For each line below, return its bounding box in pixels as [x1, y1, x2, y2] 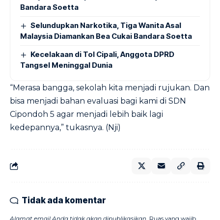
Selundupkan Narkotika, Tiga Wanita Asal [30, 21, 182, 30]
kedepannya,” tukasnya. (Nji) [10, 123, 121, 132]
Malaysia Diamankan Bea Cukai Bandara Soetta [20, 31, 192, 41]
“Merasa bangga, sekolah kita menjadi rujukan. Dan [10, 83, 210, 92]
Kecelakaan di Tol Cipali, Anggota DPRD [30, 50, 175, 59]
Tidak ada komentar [22, 195, 106, 205]
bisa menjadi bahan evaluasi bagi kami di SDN [10, 96, 186, 106]
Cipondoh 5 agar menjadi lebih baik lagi [10, 110, 163, 119]
